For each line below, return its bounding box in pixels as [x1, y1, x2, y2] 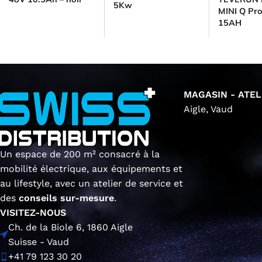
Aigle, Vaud [184, 104, 233, 115]
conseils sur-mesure [19, 192, 114, 204]
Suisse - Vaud [8, 236, 69, 248]
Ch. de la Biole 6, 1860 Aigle [8, 222, 133, 233]
